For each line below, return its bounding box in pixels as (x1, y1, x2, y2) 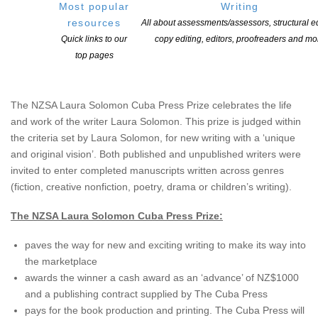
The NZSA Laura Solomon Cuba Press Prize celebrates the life (11, 99, 292, 111)
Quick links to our (61, 34, 127, 45)
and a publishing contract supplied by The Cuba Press (25, 288, 268, 300)
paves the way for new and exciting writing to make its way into (25, 239, 306, 251)
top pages (75, 50, 114, 61)
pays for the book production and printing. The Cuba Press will (25, 305, 305, 317)
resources (67, 17, 121, 29)
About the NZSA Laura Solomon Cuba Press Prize (11, 70, 249, 82)
